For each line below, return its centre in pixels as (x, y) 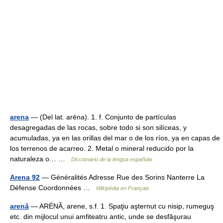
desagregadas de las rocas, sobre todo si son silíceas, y (98, 127)
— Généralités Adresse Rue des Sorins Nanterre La (122, 177)
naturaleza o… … (41, 159)
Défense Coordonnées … (53, 188)
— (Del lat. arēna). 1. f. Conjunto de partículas (103, 117)
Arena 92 (25, 177)
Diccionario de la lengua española (111, 159)
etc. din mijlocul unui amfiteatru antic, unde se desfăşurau (101, 217)
